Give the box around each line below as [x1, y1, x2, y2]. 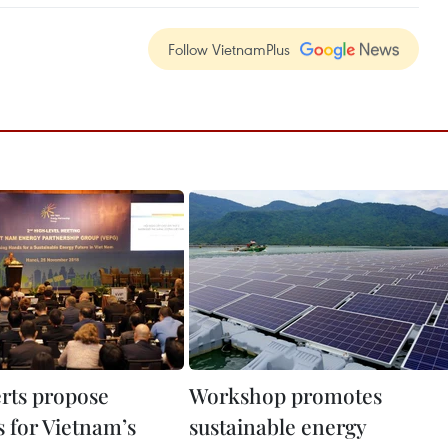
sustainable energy [189, 412, 366, 440]
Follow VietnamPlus [168, 39, 290, 59]
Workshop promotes [189, 381, 382, 409]
